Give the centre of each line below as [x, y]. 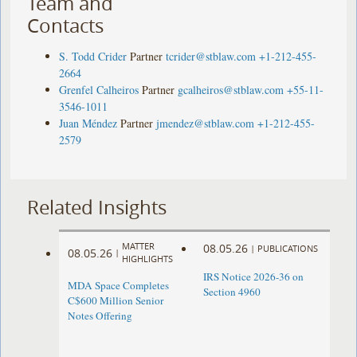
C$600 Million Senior [116, 301]
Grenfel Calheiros [99, 89]
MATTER [139, 246]
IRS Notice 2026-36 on [253, 277]
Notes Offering [100, 316]
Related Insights [97, 207]
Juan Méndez [88, 123]
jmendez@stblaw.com [206, 123]
